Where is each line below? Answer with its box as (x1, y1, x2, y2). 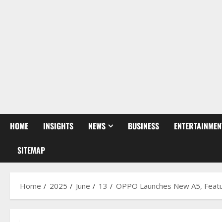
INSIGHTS (43, 119, 73, 132)
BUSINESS (128, 119, 159, 132)
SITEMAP (17, 144, 45, 156)
